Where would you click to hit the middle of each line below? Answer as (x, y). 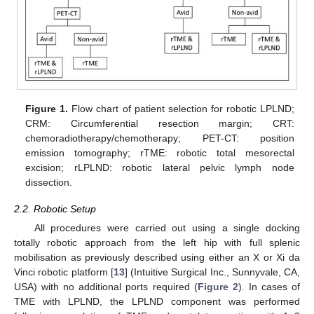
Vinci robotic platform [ (64, 272)
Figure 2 (218, 286)
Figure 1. (47, 108)
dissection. (49, 182)
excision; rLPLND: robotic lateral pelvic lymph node (160, 167)
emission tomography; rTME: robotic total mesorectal (160, 152)
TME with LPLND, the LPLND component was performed (157, 301)
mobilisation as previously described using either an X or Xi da (157, 257)
